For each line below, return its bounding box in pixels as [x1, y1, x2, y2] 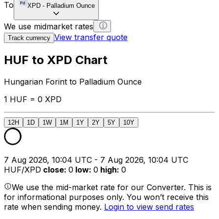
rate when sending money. [4, 201, 104, 212]
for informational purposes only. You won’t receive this [4, 192, 209, 202]
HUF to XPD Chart [4, 52, 108, 67]
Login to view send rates [104, 201, 194, 212]
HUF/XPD [4, 164, 41, 175]
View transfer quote [54, 32, 128, 42]
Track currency [8, 34, 50, 42]
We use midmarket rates [4, 21, 93, 31]
